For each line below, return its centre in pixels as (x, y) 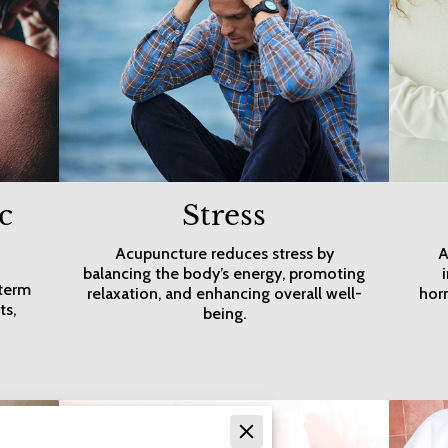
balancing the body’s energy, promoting (224, 273)
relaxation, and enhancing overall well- (224, 293)
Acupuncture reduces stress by (224, 253)
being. (224, 313)
